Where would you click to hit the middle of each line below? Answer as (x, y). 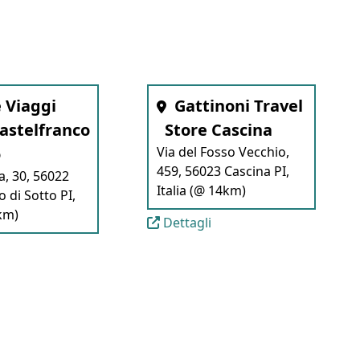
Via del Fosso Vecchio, (223, 152)
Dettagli (185, 223)
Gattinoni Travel (238, 106)
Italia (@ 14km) (201, 190)
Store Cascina (218, 130)
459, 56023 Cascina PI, (223, 171)
